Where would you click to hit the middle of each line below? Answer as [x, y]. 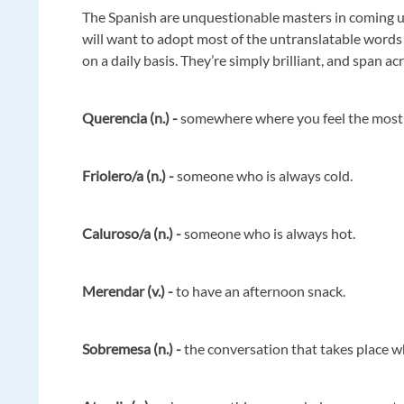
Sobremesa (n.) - [133, 348]
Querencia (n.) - [130, 117]
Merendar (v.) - [128, 290]
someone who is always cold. [264, 175]
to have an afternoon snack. [260, 290]
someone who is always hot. [270, 233]
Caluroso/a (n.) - [133, 233]
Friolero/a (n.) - [129, 175]
